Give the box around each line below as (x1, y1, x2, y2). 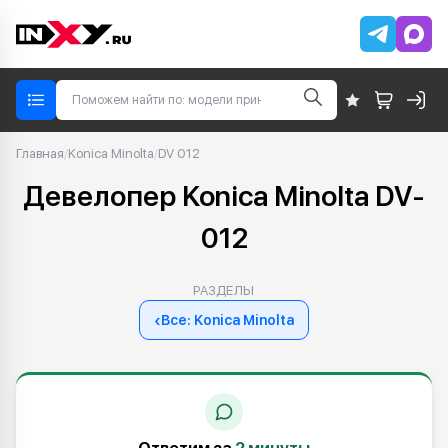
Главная (16, 146, 64, 161)
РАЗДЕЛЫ (193, 283, 255, 298)
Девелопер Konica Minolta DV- (23, 179, 425, 213)
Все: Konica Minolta (161, 311, 294, 328)
